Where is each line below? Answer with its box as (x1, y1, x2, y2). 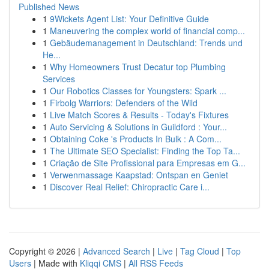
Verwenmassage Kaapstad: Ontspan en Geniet (50, 169, 228, 181)
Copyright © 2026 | (9, 245, 83, 257)
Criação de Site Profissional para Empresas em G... (50, 157, 246, 169)
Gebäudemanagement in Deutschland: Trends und (50, 37, 243, 49)
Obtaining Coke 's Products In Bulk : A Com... (50, 133, 222, 145)
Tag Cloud (180, 245, 219, 257)
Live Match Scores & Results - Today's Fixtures (50, 109, 229, 121)
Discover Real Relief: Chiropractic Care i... (50, 181, 210, 193)
